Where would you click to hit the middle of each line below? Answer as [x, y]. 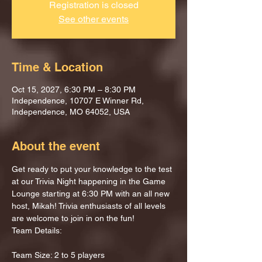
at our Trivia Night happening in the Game [90, 181]
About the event [56, 146]
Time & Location [57, 67]
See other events [94, 19]
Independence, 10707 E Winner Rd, [78, 101]
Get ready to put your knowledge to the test [93, 169]
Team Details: [37, 230]
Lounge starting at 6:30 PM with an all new [92, 194]
